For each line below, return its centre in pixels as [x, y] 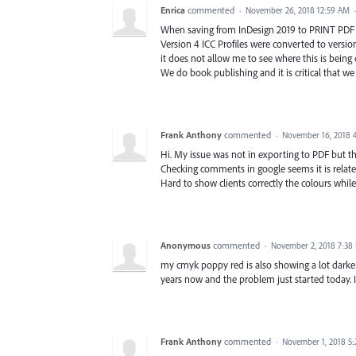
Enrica [173, 10]
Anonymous [186, 245]
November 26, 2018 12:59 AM [298, 10]
